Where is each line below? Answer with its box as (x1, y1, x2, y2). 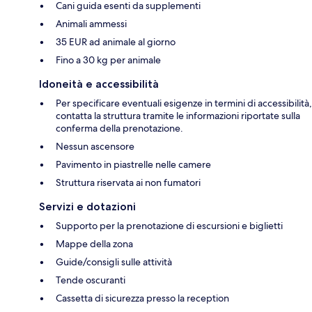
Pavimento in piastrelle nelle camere (56, 158, 211, 171)
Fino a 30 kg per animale (56, 54, 161, 67)
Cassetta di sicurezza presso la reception (56, 292, 229, 305)
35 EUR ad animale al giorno (56, 36, 175, 49)
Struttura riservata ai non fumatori (56, 176, 201, 189)
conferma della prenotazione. (56, 122, 183, 135)
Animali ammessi (56, 17, 127, 31)
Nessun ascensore (56, 140, 134, 153)
